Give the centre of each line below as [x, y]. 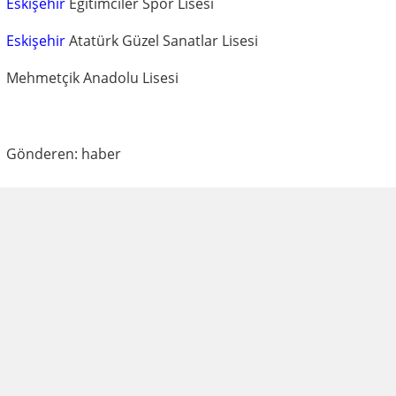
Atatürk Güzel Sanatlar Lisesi [162, 40]
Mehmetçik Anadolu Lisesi [92, 77]
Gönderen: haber [64, 153]
